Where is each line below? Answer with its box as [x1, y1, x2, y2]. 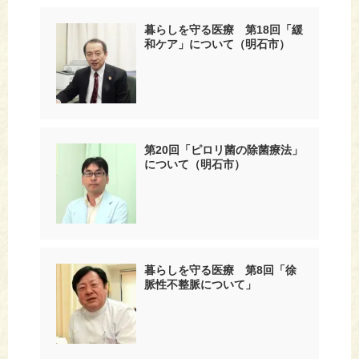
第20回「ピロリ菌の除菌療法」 [144, 143, 303, 156]
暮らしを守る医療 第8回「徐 [144, 263, 296, 276]
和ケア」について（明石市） [144, 37, 290, 50]
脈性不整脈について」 [144, 277, 256, 291]
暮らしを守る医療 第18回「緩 [144, 22, 303, 36]
